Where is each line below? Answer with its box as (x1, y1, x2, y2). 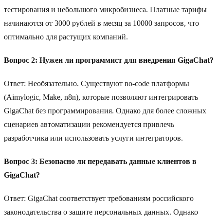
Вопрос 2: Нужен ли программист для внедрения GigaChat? (4, 56, 214, 65)
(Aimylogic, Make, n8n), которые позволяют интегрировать (4, 93, 198, 102)
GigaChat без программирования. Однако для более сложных (4, 107, 206, 115)
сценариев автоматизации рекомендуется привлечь (4, 120, 174, 129)
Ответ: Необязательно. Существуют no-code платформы (4, 79, 189, 88)
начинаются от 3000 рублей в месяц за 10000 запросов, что (4, 19, 199, 28)
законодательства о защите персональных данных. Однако (4, 208, 198, 217)
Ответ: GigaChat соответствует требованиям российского (4, 194, 194, 203)
